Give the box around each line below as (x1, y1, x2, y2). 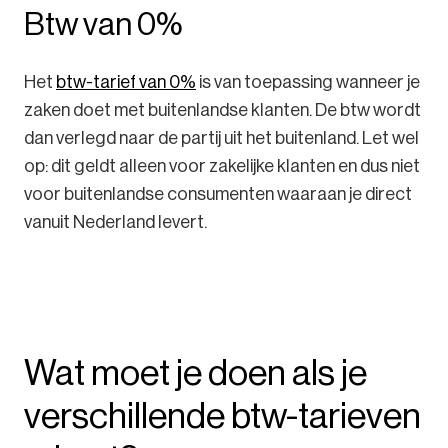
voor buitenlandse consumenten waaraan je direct (24, 184, 412, 205)
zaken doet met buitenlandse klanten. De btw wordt (24, 100, 421, 121)
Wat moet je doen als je (24, 352, 367, 394)
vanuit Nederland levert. (24, 212, 207, 233)
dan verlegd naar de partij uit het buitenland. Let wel (24, 128, 419, 149)
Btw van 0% (24, 6, 182, 43)
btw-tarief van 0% (56, 72, 196, 93)
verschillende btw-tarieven (24, 395, 421, 437)
